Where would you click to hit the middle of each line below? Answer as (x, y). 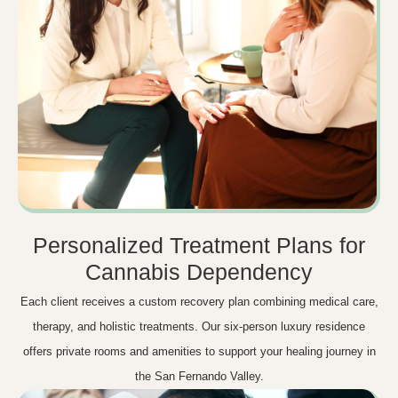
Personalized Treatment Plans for (199, 246)
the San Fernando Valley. (199, 377)
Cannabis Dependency (199, 272)
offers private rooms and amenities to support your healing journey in (199, 352)
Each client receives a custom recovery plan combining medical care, (199, 302)
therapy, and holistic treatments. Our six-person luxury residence (199, 327)
